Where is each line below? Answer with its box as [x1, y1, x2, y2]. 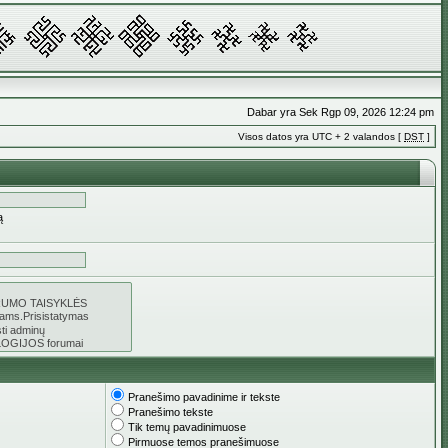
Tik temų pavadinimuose [128, 421, 246, 433]
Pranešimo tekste [128, 406, 213, 418]
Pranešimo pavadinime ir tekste [128, 391, 280, 403]
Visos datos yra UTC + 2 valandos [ [238, 131, 404, 142]
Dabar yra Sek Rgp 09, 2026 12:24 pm [247, 106, 434, 118]
